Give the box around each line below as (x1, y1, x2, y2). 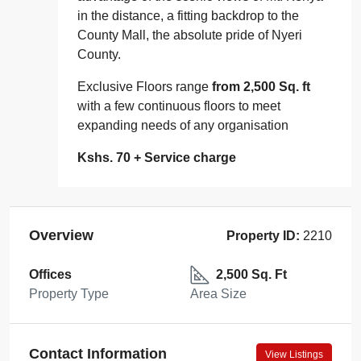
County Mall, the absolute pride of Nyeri (77, 27, 302, 42)
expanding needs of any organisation (77, 118, 288, 132)
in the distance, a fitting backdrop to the (77, 8, 299, 23)
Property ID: (226, 228, 300, 243)
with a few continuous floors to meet (77, 98, 280, 113)
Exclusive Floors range (77, 79, 212, 93)
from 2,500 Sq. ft (212, 79, 310, 93)
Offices (29, 267, 72, 281)
